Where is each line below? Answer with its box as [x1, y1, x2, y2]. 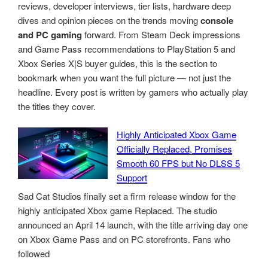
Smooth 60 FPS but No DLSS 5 [117, 156, 240, 169]
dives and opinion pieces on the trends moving [18, 14, 200, 27]
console [200, 14, 233, 28]
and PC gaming [18, 28, 82, 42]
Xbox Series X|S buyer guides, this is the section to [18, 57, 217, 70]
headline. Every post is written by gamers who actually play [18, 86, 248, 99]
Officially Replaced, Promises [117, 142, 232, 155]
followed [18, 247, 50, 260]
